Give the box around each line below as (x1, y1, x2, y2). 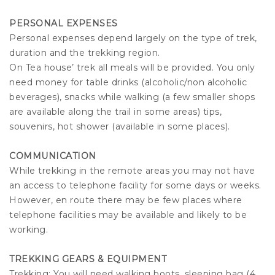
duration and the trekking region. (9, 47, 160, 59)
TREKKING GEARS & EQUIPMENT (9, 254, 166, 265)
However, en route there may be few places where (9, 195, 242, 206)
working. (9, 224, 48, 236)
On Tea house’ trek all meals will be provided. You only (9, 62, 255, 74)
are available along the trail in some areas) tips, (9, 106, 222, 118)
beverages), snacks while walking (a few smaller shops (9, 91, 255, 103)
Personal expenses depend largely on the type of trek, (9, 33, 257, 44)
